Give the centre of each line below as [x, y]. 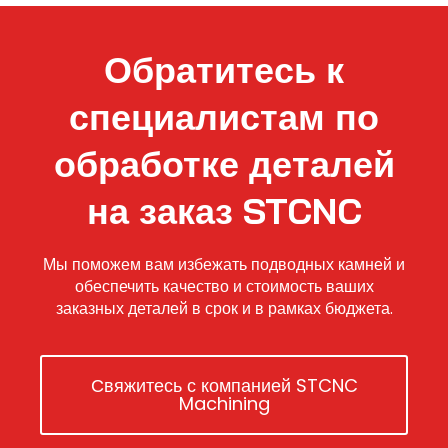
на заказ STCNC [224, 211]
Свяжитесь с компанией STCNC [224, 385]
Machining [224, 403]
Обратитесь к [224, 70]
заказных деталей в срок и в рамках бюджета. [224, 309]
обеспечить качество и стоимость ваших [224, 287]
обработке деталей [224, 164]
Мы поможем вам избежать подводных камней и [224, 265]
